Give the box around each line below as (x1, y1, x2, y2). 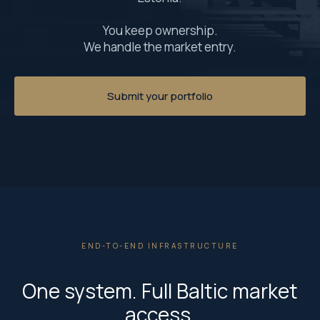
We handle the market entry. (84, 39, 236, 55)
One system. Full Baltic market (22, 277, 298, 304)
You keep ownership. (102, 22, 218, 39)
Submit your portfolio (107, 89, 213, 104)
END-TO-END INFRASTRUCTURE (81, 241, 239, 251)
